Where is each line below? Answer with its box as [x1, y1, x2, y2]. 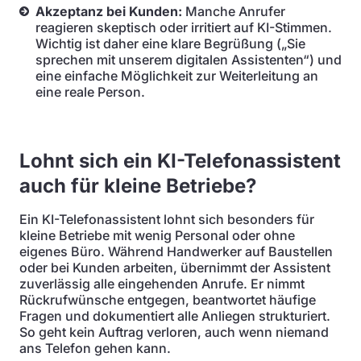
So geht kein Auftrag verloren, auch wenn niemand [19, 324, 329, 340]
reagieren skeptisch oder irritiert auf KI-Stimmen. [35, 19, 332, 35]
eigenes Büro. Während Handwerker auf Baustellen [19, 243, 333, 259]
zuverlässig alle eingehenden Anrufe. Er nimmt [19, 276, 305, 292]
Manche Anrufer [182, 3, 285, 19]
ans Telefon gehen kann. [19, 340, 171, 356]
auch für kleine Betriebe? [19, 174, 256, 197]
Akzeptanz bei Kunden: [35, 3, 182, 19]
